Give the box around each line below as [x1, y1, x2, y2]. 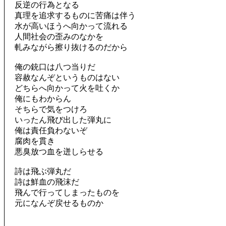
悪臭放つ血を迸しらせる [15, 147, 103, 156]
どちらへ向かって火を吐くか [15, 84, 120, 92]
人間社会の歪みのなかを [15, 32, 103, 41]
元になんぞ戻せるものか [15, 199, 103, 207]
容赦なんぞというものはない [15, 73, 120, 82]
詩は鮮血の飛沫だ [15, 178, 79, 186]
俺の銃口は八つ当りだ [15, 63, 95, 71]
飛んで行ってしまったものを [15, 188, 120, 197]
